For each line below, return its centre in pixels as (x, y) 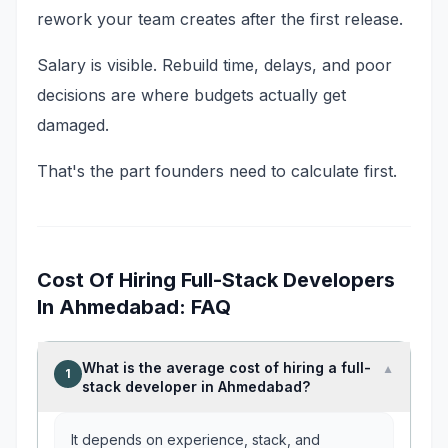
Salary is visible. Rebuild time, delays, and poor (214, 65)
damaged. (73, 125)
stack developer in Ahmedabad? (196, 386)
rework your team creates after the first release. (220, 19)
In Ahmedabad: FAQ (134, 307)
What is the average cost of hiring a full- (226, 367)
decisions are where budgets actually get (191, 95)
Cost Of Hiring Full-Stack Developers (216, 280)
